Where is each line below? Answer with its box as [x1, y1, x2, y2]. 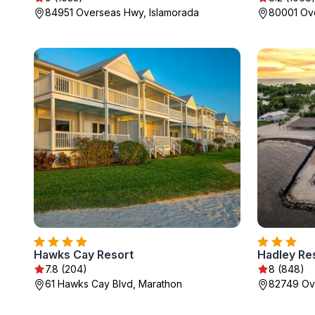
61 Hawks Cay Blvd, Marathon [45, 278, 182, 290]
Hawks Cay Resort [34, 247, 134, 262]
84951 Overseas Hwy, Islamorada [45, 6, 199, 18]
